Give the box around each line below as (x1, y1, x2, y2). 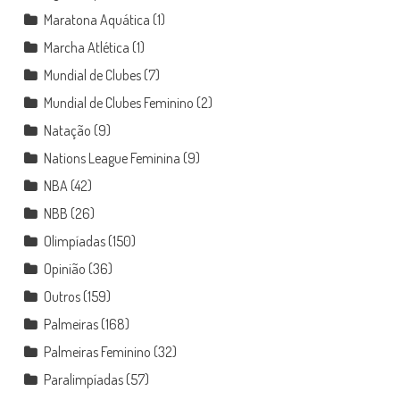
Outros (43, 287, 80, 305)
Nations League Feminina (43, 148, 180, 167)
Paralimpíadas (43, 370, 123, 388)
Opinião (43, 259, 86, 278)
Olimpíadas (43, 231, 105, 250)
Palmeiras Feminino (43, 342, 151, 361)
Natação (43, 121, 91, 139)
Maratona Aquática (43, 10, 150, 29)
